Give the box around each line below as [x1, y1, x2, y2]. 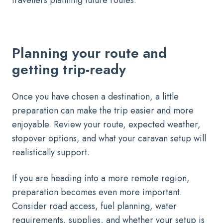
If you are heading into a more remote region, [12, 172, 190, 185]
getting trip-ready [12, 59, 126, 80]
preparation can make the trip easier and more [12, 104, 194, 117]
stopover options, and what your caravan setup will [12, 132, 206, 145]
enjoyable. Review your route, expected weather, [12, 118, 201, 131]
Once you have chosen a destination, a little [12, 90, 179, 104]
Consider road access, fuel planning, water [12, 200, 177, 213]
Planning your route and [12, 43, 167, 64]
